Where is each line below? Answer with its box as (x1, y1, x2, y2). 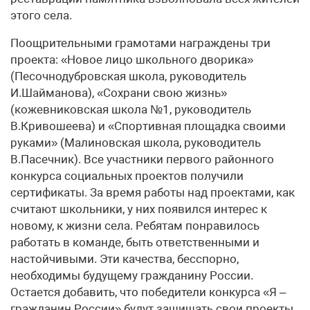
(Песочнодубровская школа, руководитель (10, 69, 246, 83)
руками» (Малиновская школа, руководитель (10, 136, 261, 149)
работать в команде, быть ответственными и (10, 235, 259, 249)
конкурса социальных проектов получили (10, 169, 244, 183)
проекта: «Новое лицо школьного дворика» (10, 53, 253, 66)
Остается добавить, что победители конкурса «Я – (10, 285, 286, 299)
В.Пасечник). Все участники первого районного (10, 152, 274, 166)
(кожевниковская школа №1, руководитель (10, 102, 251, 116)
